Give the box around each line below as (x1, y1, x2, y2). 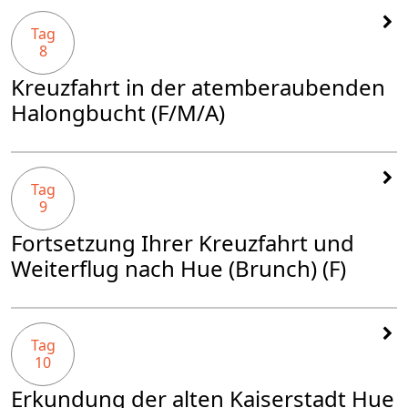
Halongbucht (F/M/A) (11, 97, 225, 128)
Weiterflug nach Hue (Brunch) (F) (11, 253, 346, 284)
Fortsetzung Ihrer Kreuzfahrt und (11, 228, 354, 259)
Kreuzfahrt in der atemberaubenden (11, 72, 385, 103)
